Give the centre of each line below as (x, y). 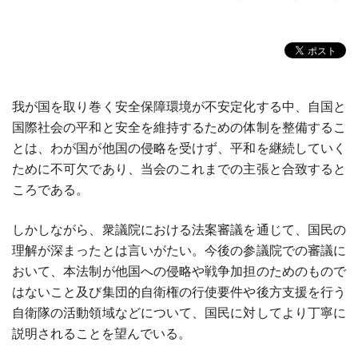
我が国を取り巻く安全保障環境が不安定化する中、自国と (179, 107)
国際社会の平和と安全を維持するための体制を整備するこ (179, 127)
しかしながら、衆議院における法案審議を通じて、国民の (179, 229)
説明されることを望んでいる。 (101, 333)
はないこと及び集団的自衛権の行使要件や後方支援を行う (179, 292)
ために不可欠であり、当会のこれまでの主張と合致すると (179, 169)
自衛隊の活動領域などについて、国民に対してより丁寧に (179, 312)
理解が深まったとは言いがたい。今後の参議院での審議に (179, 250)
